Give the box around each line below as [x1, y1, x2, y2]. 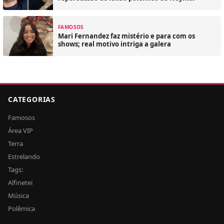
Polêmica [8, 203, 35, 213]
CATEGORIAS [8, 94, 55, 104]
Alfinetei [8, 177, 32, 187]
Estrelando [8, 151, 40, 161]
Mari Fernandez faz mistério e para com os [58, 31, 195, 41]
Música [8, 190, 29, 200]
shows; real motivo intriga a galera [58, 39, 171, 49]
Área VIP [8, 125, 33, 135]
